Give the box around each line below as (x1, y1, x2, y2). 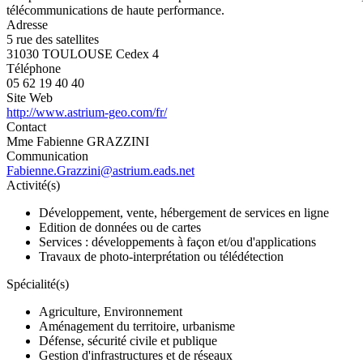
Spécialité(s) (6, 276, 69, 291)
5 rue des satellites (6, 32, 99, 46)
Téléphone (6, 61, 61, 75)
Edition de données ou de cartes (39, 220, 201, 234)
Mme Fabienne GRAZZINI (6, 134, 149, 148)
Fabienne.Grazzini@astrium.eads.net (6, 163, 194, 177)
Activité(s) (6, 177, 60, 192)
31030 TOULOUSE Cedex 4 (6, 46, 159, 61)
